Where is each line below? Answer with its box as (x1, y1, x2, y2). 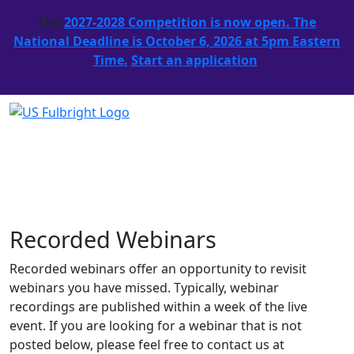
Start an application (130, 51, 258, 69)
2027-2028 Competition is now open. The (64, 13, 316, 31)
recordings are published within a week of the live (9, 297, 307, 315)
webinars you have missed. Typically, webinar (9, 278, 279, 296)
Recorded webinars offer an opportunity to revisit (9, 259, 307, 277)
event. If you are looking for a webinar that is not (9, 316, 302, 334)
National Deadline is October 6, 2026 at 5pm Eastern (13, 32, 341, 50)
